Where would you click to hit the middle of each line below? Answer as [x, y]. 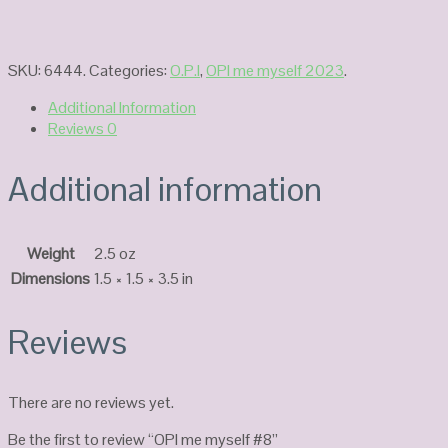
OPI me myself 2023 [275, 71]
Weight [50, 253]
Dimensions [50, 278]
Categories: [129, 71]
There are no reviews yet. [91, 402]
